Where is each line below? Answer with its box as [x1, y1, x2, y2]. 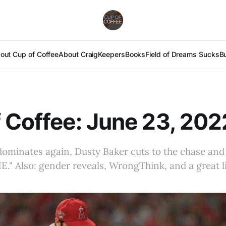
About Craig [59, 50, 98, 59]
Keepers [98, 50, 125, 59]
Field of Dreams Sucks [145, 50, 219, 59]
